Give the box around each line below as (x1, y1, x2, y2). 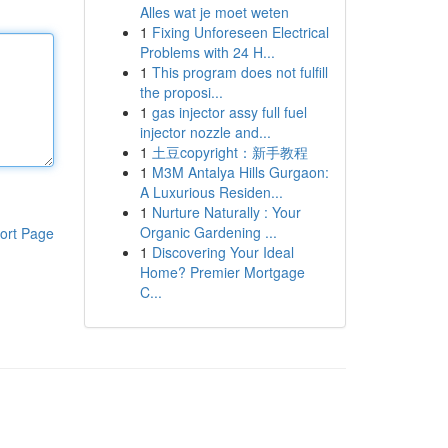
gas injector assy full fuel (151, 102, 307, 122)
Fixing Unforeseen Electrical (151, 22, 329, 42)
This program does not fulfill (151, 62, 328, 82)
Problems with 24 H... (139, 42, 275, 62)
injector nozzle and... (139, 122, 271, 142)
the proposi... (139, 82, 223, 102)
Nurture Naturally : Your (151, 202, 301, 222)
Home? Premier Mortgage (139, 262, 305, 282)
